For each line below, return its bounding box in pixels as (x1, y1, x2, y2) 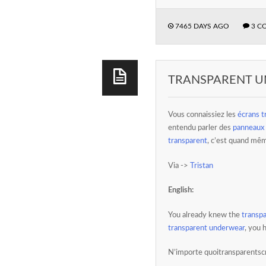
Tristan (190, 161, 213, 170)
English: (168, 186, 194, 194)
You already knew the (168, 211, 242, 219)
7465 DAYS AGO (173, 22, 229, 30)
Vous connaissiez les (168, 111, 237, 119)
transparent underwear (168, 224, 245, 232)
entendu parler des (168, 124, 233, 132)
